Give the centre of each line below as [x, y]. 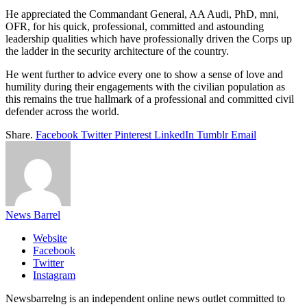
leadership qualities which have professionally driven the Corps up [149, 38]
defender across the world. [62, 111]
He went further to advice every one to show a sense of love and [144, 74]
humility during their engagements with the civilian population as [145, 86]
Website [50, 238]
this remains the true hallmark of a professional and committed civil [150, 99]
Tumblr [212, 134]
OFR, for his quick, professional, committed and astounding [135, 26]
